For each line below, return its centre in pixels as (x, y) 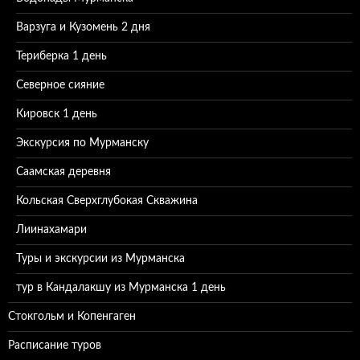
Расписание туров (55, 346)
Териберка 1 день (61, 56)
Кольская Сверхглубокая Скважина (107, 201)
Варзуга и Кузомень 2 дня (83, 27)
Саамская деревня (63, 172)
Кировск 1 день (57, 114)
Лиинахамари (51, 230)
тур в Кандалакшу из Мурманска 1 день (121, 288)
